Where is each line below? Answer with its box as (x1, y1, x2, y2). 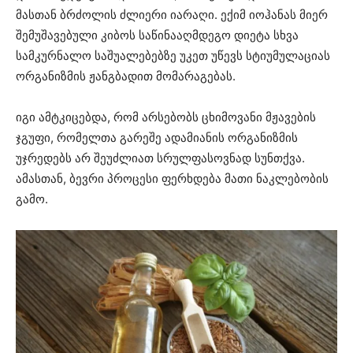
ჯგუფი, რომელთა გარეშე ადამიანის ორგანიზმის (16, 129, 298, 145)
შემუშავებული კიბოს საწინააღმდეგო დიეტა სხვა (16, 27, 299, 43)
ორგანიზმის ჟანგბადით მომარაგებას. (16, 68, 236, 84)
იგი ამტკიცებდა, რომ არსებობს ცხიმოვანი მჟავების (16, 109, 316, 124)
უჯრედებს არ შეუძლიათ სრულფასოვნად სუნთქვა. (16, 150, 305, 165)
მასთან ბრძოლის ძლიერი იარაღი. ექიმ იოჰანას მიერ (16, 6, 328, 22)
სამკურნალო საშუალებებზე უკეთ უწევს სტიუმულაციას (16, 47, 330, 63)
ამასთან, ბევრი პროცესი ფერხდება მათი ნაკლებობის (16, 170, 329, 186)
